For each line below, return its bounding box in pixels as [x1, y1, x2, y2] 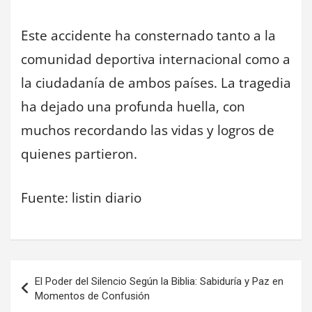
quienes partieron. [21, 145, 137, 164]
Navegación [10, 260, 138, 288]
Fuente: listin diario [21, 188, 141, 207]
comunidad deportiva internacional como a [21, 50, 290, 69]
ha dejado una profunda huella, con [21, 97, 245, 116]
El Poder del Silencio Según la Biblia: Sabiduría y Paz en [35, 275, 283, 288]
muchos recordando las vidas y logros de [21, 121, 274, 140]
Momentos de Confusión [35, 290, 150, 303]
